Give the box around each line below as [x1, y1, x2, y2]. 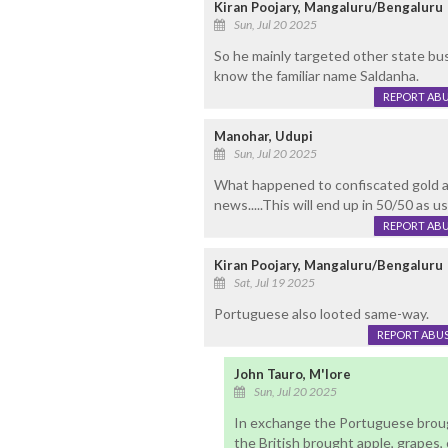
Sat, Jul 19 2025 [233, 275, 315, 291]
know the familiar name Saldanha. [213, 67, 419, 85]
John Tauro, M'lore [233, 366, 351, 383]
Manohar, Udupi [213, 128, 313, 145]
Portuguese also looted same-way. [213, 305, 429, 323]
